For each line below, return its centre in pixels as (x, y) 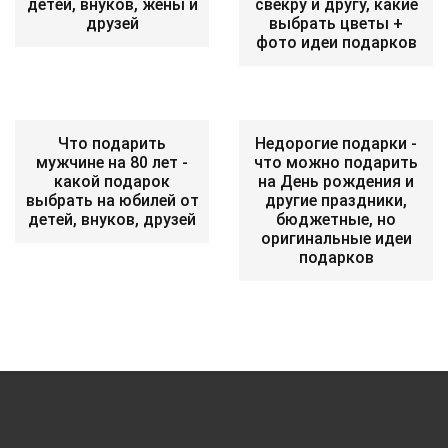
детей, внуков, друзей (112, 220)
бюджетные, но (336, 220)
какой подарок (112, 182)
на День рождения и (336, 182)
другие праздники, (336, 201)
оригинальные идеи (336, 239)
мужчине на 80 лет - (112, 163)
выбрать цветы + (336, 24)
